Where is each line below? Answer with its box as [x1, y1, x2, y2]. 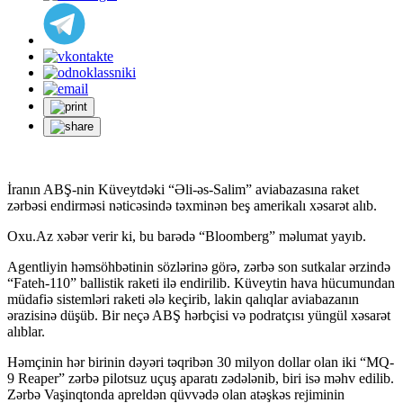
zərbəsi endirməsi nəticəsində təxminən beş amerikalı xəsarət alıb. [7, 197, 377, 213]
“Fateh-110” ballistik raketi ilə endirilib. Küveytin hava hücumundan [7, 274, 395, 291]
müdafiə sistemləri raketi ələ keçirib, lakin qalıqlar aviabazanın [7, 291, 359, 307]
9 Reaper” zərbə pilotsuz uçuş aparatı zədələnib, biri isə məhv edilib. [7, 370, 394, 386]
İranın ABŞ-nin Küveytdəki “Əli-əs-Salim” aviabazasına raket [7, 181, 359, 197]
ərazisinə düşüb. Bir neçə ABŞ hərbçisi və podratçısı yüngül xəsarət [7, 307, 390, 323]
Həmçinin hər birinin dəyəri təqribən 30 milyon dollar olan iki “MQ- [7, 354, 394, 370]
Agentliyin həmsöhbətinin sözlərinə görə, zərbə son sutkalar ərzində [7, 258, 390, 274]
